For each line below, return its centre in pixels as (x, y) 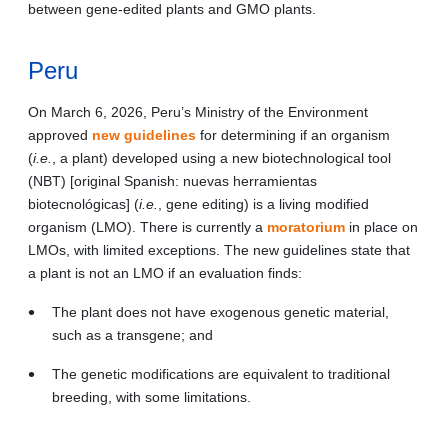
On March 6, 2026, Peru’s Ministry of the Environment (198, 111)
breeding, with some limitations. (151, 396)
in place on (381, 226)
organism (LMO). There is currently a (147, 226)
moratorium (306, 226)
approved (60, 134)
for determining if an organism (293, 134)
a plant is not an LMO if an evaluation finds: (165, 272)
